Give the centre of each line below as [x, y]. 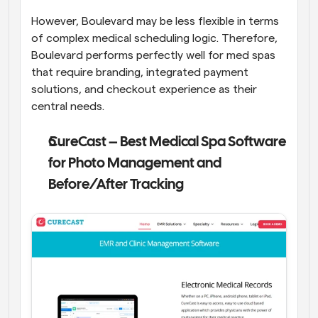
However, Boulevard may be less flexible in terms [155, 22]
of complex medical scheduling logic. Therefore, [154, 39]
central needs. [68, 107]
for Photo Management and [135, 164]
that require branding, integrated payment [140, 73]
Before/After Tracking [116, 185]
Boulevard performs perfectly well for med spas [153, 56]
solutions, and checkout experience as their [144, 90]
